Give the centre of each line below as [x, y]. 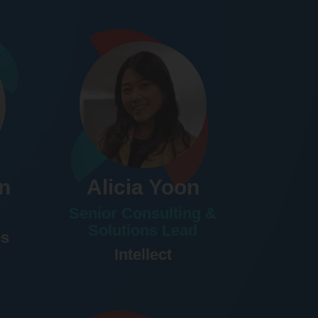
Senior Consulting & [143, 214]
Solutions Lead [143, 231]
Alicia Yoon [143, 187]
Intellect [143, 255]
